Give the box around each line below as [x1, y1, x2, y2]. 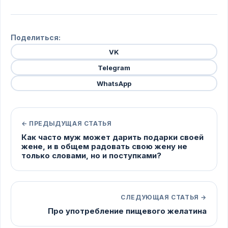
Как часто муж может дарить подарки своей [21, 132, 204, 142]
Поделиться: [11, 33, 61, 42]
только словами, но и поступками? [21, 151, 161, 160]
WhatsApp [97, 79, 131, 88]
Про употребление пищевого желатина [48, 206, 207, 216]
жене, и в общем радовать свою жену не [21, 141, 187, 151]
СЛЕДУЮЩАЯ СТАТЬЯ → [121, 193, 207, 201]
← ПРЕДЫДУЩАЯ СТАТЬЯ [21, 120, 112, 127]
